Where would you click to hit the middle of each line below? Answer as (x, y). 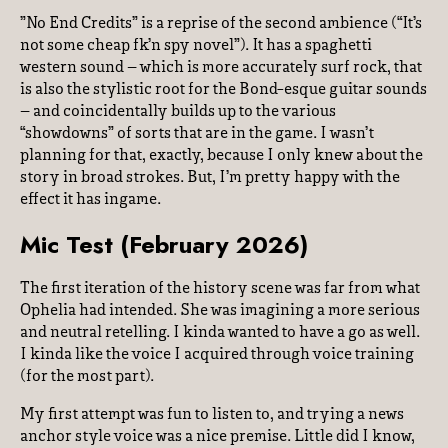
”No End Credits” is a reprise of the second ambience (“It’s (221, 24)
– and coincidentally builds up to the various (178, 112)
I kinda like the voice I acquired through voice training (217, 355)
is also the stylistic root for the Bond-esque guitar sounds (223, 90)
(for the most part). (87, 377)
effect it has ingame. (90, 200)
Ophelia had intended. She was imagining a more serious (220, 311)
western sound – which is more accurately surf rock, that (221, 68)
